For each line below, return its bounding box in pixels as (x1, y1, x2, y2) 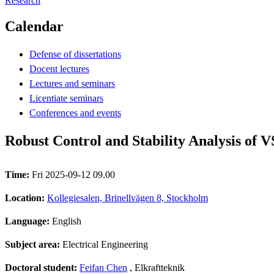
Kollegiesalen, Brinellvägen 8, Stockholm (47, 192, 208, 203)
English (52, 215, 81, 226)
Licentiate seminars (29, 92, 103, 103)
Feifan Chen (80, 262, 127, 273)
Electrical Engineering (62, 239, 148, 250)
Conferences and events (29, 107, 121, 118)
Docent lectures (29, 63, 89, 74)
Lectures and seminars (29, 78, 115, 89)
